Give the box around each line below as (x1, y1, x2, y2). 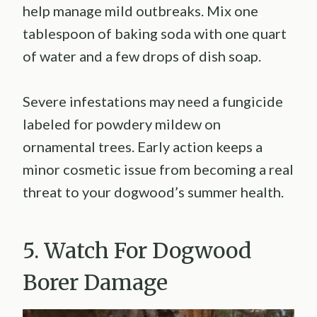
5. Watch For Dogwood (23, 236, 252, 264)
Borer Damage (23, 268, 168, 296)
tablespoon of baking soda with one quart (23, 24, 287, 42)
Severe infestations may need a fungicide (23, 92, 283, 110)
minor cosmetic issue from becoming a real (23, 160, 294, 178)
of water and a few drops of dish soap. (23, 47, 261, 64)
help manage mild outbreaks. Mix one (23, 1, 258, 19)
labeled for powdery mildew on (23, 115, 221, 132)
